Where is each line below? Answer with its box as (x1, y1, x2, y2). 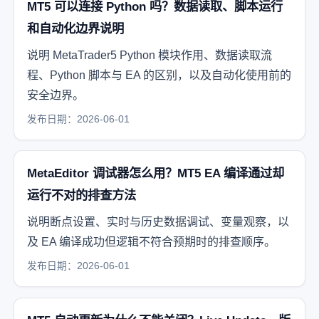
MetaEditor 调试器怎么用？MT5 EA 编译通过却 (26, 166, 284, 181)
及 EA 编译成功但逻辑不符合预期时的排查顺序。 (26, 236, 276, 249)
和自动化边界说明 (26, 21, 124, 36)
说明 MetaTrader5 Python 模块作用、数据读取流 (26, 48, 272, 61)
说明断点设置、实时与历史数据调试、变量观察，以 (26, 216, 289, 229)
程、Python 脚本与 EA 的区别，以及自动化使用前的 (26, 68, 291, 81)
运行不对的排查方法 (26, 188, 136, 203)
